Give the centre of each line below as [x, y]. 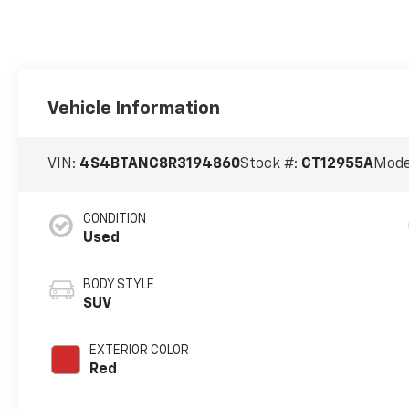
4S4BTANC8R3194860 [160, 165]
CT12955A [338, 165]
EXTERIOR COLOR [140, 351]
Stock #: [271, 165]
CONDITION [115, 220]
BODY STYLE [119, 285]
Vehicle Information [134, 109]
